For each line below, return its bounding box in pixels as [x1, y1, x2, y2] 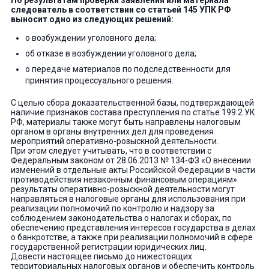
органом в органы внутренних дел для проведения [10, 127, 214, 137]
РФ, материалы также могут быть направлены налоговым [10, 117, 241, 127]
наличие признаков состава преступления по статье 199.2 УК [10, 107, 255, 118]
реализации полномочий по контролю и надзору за [10, 204, 214, 214]
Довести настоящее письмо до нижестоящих [10, 252, 192, 262]
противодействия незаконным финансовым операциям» [10, 175, 237, 185]
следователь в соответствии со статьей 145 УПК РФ [10, 4, 231, 14]
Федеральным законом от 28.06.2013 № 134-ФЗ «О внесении [10, 156, 251, 166]
